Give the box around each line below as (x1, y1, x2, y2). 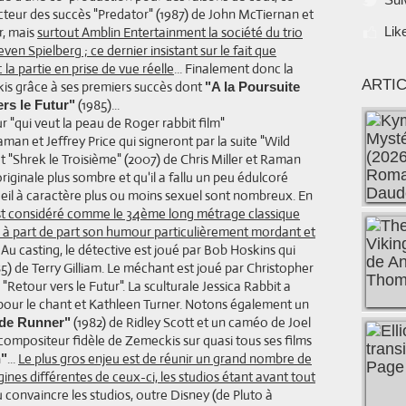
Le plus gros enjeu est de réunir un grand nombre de (18, 350, 312, 367)
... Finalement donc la (174, 60, 294, 77)
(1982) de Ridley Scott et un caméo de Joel (71, 314, 311, 331)
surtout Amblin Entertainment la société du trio (37, 24, 303, 41)
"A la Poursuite (205, 79, 300, 94)
